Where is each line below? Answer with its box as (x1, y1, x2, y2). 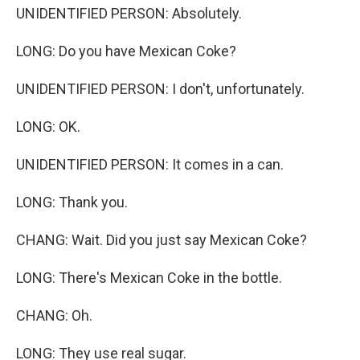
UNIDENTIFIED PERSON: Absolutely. (16, 5, 242, 22)
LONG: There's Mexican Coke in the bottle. (16, 269, 282, 286)
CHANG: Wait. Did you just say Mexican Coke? (16, 231, 307, 248)
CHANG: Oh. (16, 307, 92, 324)
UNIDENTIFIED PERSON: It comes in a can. (16, 156, 284, 173)
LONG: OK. (16, 118, 80, 135)
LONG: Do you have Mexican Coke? (16, 43, 236, 59)
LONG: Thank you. (16, 194, 128, 211)
